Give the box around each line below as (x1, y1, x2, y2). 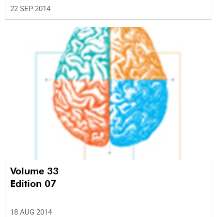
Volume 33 (10, 165, 62, 177)
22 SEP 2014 (10, 4, 50, 13)
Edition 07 (10, 178, 56, 190)
